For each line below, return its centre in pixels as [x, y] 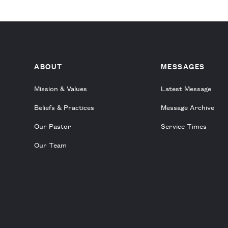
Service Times [183, 126]
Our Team [51, 145]
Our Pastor [53, 126]
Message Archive [187, 107]
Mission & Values [61, 88]
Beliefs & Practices [64, 107]
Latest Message [186, 88]
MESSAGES [183, 66]
